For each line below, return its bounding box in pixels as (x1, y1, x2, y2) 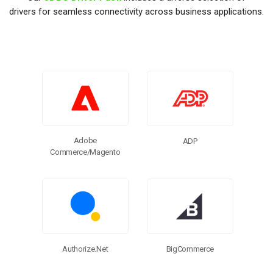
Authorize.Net (62, 244, 108, 254)
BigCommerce (166, 244, 214, 253)
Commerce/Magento (50, 147, 121, 157)
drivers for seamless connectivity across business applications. (9, 5, 264, 17)
